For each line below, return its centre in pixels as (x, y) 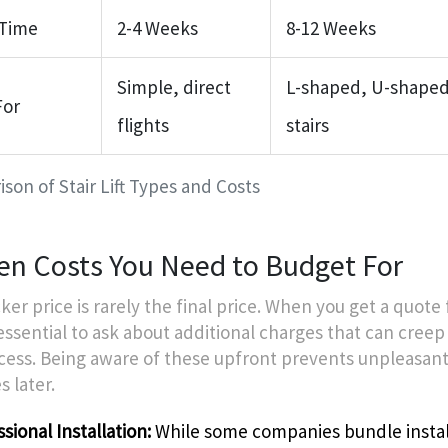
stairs (307, 124)
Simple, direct (174, 86)
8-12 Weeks (331, 27)
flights (143, 124)
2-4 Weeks (157, 27)
